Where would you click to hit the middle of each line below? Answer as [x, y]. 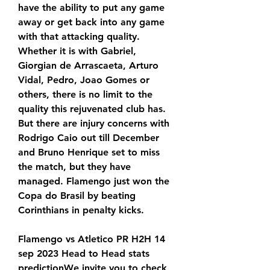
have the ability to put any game [91, 8]
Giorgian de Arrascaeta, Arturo [88, 66]
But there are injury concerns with [94, 124]
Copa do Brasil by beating [77, 196]
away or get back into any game [91, 22]
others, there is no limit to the [85, 95]
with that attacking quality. [79, 37]
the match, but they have [74, 167]
